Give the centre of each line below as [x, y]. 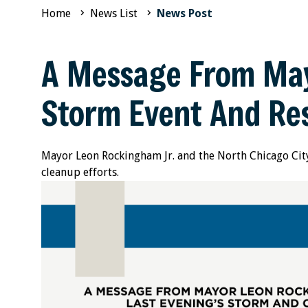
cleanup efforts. [81, 172]
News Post [185, 13]
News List [114, 13]
